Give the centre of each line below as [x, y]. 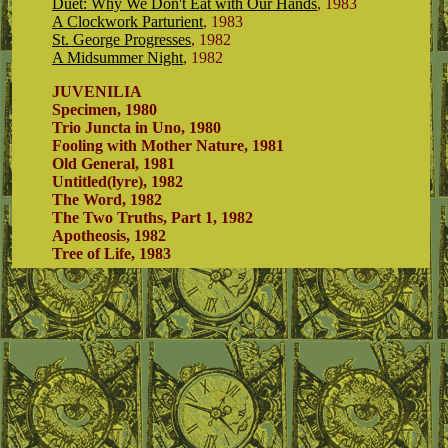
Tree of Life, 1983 [111, 253]
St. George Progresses [121, 39]
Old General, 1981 [113, 163]
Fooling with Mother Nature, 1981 [168, 145]
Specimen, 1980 [104, 109]
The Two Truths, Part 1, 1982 [152, 217]
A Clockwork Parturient [127, 21]
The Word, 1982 [107, 199]
